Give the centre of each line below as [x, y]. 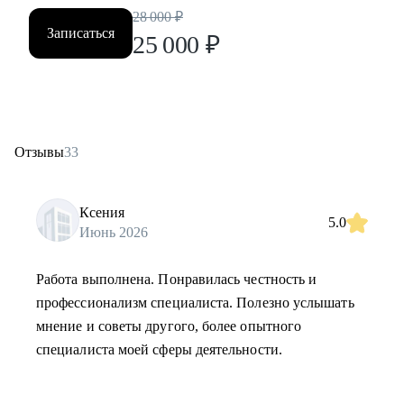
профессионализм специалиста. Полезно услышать [195, 303]
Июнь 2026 [114, 232]
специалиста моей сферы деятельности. [159, 349]
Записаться [81, 33]
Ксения [102, 212]
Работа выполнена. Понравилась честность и [177, 279]
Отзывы [39, 152]
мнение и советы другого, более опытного [169, 326]
